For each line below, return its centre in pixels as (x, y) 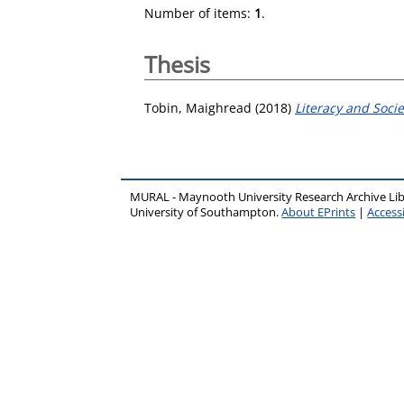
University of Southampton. (206, 212)
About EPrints (319, 212)
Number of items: (199, 13)
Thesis (177, 64)
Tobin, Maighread (198, 107)
